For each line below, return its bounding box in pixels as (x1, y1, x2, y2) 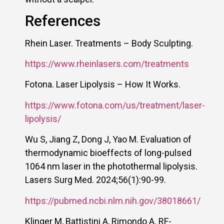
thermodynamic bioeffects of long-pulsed (25, 147, 191, 158)
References (25, 11, 100, 29)
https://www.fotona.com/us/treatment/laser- (25, 99, 205, 110)
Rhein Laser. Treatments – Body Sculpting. (25, 37, 195, 48)
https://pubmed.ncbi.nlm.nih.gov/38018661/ (25, 195, 200, 206)
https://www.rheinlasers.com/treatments (25, 58, 189, 69)
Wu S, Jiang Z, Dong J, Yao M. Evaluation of (25, 134, 191, 145)
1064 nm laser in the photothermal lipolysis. (25, 161, 197, 172)
